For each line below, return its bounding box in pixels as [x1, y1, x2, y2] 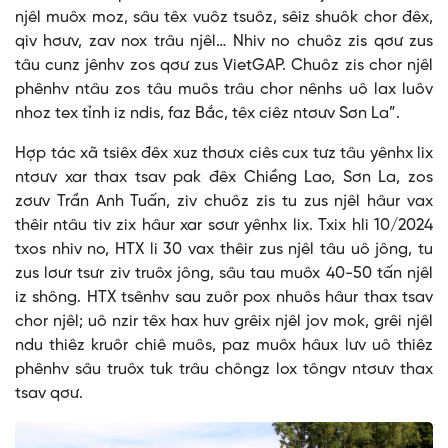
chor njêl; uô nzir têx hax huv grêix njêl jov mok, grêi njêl [15, 313, 433, 331]
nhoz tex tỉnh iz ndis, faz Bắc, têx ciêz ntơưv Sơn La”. [15, 105, 400, 123]
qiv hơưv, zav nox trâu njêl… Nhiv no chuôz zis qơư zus [15, 33, 433, 51]
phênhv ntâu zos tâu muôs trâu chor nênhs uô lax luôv [15, 81, 433, 99]
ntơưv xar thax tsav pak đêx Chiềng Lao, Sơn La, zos [15, 169, 433, 187]
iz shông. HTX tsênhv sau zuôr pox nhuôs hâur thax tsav [15, 289, 433, 307]
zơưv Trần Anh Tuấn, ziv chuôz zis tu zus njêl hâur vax [15, 193, 433, 211]
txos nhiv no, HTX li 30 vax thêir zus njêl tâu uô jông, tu [15, 241, 433, 259]
